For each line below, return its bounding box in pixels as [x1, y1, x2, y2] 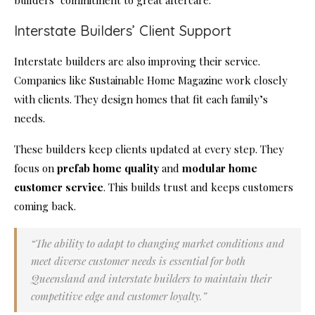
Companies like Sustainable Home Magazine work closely [14, 73, 288, 88]
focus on [14, 161, 57, 176]
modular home [182, 161, 257, 176]
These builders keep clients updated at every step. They [14, 142, 284, 157]
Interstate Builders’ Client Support [14, 22, 231, 40]
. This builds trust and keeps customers [103, 180, 293, 195]
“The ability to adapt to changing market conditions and [31, 236, 284, 251]
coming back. [14, 199, 76, 214]
